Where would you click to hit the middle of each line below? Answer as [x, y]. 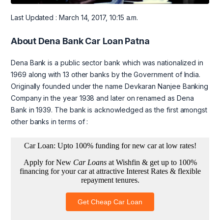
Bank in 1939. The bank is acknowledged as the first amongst [109, 110]
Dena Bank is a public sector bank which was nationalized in [107, 63]
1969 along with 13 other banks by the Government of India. [106, 75]
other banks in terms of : [50, 122]
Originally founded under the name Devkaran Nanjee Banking [110, 86]
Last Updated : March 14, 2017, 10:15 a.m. [75, 18]
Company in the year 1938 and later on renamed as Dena [102, 98]
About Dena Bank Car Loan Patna [80, 41]
